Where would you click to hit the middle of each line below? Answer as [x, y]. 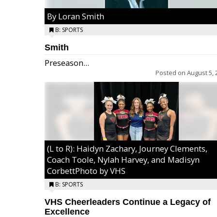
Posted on [171, 73]
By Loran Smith [76, 16]
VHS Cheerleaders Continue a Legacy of [128, 202]
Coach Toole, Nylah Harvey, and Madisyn [123, 160]
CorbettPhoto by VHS [86, 171]
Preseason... [67, 63]
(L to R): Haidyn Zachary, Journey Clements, [127, 148]
